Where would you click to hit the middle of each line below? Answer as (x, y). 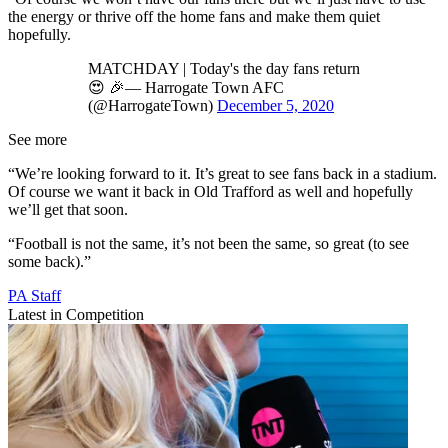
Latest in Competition (76, 314)
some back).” (49, 261)
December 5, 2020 (275, 105)
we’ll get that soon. (68, 209)
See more (37, 139)
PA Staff (34, 295)
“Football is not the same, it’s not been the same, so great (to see (208, 243)
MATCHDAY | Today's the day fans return (224, 68)
